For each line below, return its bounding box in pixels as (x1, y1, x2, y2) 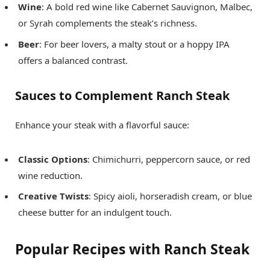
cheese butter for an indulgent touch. (18, 206, 172, 219)
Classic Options (18, 152, 87, 165)
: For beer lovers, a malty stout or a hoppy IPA (39, 37, 230, 50)
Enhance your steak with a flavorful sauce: (15, 118, 189, 131)
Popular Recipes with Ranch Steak (15, 239, 250, 259)
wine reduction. (18, 169, 83, 181)
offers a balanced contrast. (18, 54, 128, 66)
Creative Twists (18, 190, 89, 202)
